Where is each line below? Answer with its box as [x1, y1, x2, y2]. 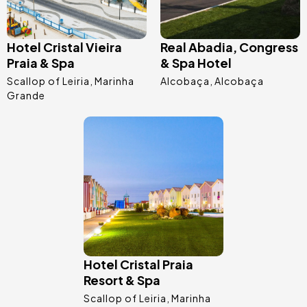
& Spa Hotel [160, 55, 232, 71]
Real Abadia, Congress [160, 39, 298, 56]
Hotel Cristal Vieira [7, 39, 122, 56]
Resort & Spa [84, 272, 160, 288]
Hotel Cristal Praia [84, 256, 193, 273]
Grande [7, 89, 45, 102]
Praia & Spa [7, 55, 75, 71]
